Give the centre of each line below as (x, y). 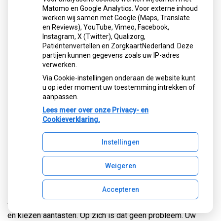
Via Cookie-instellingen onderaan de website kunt (119, 78)
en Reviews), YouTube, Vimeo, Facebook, (106, 27)
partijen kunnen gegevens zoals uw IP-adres (111, 55)
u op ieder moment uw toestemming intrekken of (119, 87)
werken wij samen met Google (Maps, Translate (116, 18)
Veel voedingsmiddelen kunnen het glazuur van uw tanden (107, 206)
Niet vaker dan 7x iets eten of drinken (107, 172)
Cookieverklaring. (71, 119)
